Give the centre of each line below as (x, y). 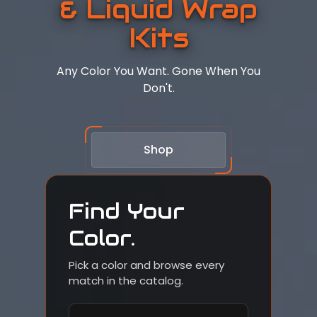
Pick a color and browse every (146, 265)
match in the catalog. (126, 281)
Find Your (127, 212)
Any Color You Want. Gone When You (158, 71)
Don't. (158, 88)
